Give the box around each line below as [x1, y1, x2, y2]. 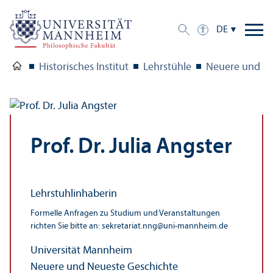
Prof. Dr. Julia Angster [30, 136, 232, 159]
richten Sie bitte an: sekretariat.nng [30, 222, 157, 232]
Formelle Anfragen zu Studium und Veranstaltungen [30, 209, 220, 219]
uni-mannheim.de [163, 222, 228, 232]
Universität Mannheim [30, 245, 132, 257]
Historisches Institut [39, 62, 129, 74]
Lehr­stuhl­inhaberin [30, 188, 117, 200]
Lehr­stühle [143, 62, 191, 74]
